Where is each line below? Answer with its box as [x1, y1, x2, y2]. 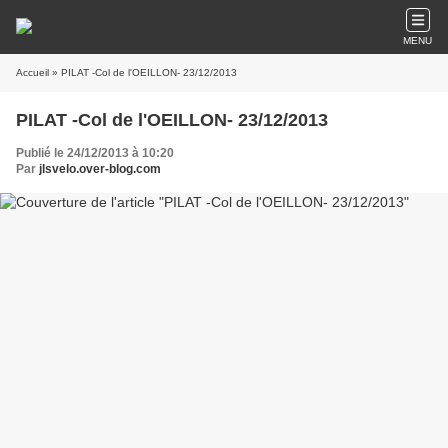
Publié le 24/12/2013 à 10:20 [16, 146, 174, 160]
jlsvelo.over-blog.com [39, 162, 161, 176]
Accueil [16, 67, 49, 78]
